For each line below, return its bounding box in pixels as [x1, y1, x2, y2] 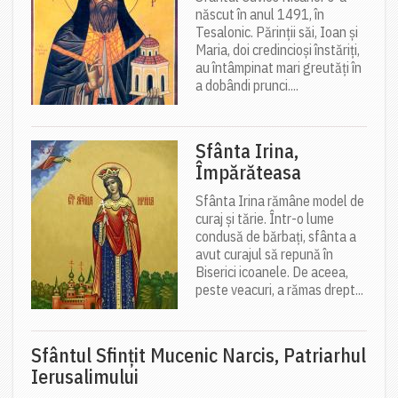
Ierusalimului [31, 363, 139, 390]
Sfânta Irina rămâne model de [195, 192, 364, 211]
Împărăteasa [195, 159, 301, 186]
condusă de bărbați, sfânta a [195, 227, 356, 246]
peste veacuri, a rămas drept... [195, 281, 363, 299]
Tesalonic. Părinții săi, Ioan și [195, 23, 358, 42]
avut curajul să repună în [195, 245, 333, 264]
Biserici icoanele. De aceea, [195, 263, 348, 282]
